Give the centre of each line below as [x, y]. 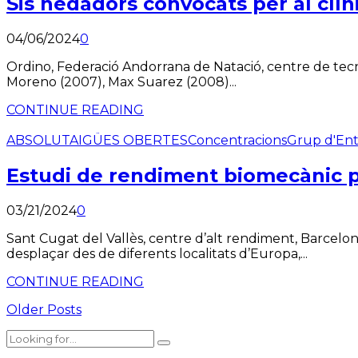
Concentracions [237, 141]
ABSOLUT [38, 141]
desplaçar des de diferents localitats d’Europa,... [157, 253]
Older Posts [44, 309]
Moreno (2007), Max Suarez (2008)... [121, 82]
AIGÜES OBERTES [129, 141]
